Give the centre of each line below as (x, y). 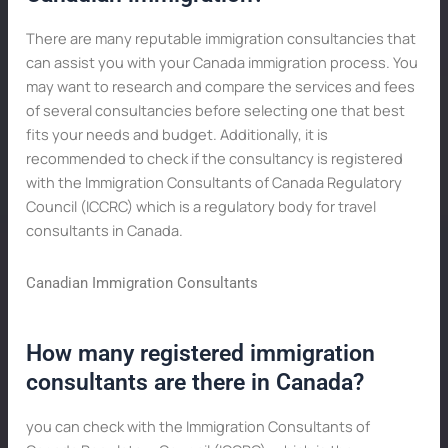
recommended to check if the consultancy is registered (214, 157)
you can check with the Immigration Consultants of (197, 425)
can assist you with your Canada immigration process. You (221, 61)
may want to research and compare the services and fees (220, 85)
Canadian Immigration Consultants (141, 282)
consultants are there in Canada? (194, 382)
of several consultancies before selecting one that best (215, 109)
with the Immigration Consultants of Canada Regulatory (213, 181)
